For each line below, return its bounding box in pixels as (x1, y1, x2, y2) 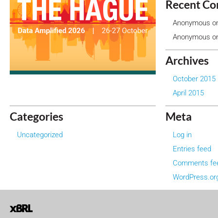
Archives (165, 54, 209, 67)
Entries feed (173, 144, 211, 153)
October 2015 (173, 74, 216, 83)
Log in (173, 130, 192, 139)
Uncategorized (17, 130, 63, 139)
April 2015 (173, 88, 204, 97)
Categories (10, 109, 63, 123)
